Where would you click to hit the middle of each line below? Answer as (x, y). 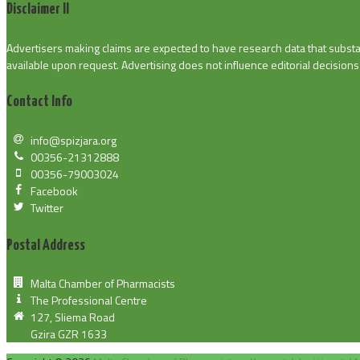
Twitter (47, 208)
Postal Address (46, 245)
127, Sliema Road (73, 317)
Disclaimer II (38, 10)
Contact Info (39, 102)
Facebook (54, 191)
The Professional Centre (89, 301)
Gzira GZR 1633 (69, 334)
